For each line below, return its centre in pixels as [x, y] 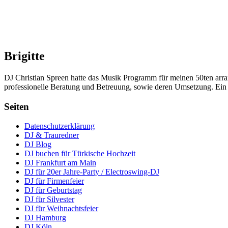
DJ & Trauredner [52, 135]
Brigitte [24, 56]
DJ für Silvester [49, 199]
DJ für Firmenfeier [54, 181]
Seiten [17, 106]
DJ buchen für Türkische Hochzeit [80, 154]
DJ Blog [38, 145]
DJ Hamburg [45, 218]
